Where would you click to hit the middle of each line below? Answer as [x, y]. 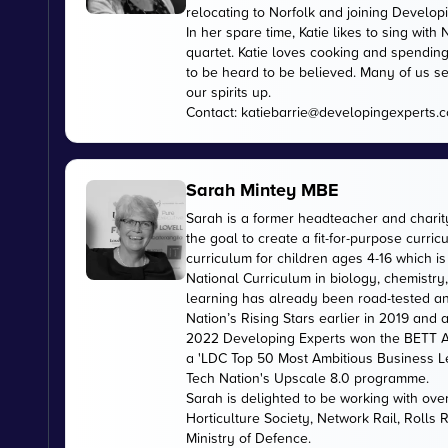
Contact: [213, 111]
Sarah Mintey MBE [262, 189]
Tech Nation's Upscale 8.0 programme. [307, 377]
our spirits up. [232, 91]
